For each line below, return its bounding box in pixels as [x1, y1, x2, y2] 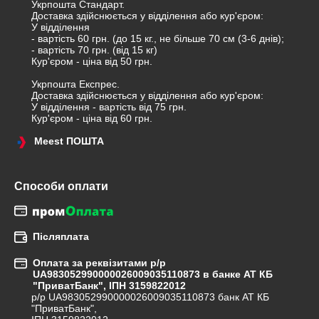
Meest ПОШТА [34, 135, 104, 147]
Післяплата [33, 231, 89, 243]
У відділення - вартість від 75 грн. [31, 101, 187, 113]
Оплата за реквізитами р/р [33, 257, 166, 269]
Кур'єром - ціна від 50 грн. [31, 56, 152, 67]
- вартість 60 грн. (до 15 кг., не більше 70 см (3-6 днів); [31, 33, 284, 44]
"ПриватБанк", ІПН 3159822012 [33, 280, 186, 292]
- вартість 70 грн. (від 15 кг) [31, 44, 157, 56]
